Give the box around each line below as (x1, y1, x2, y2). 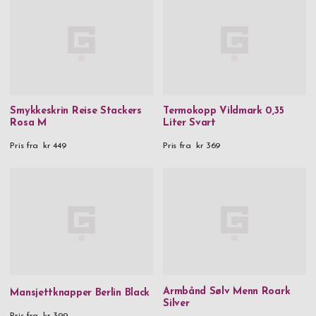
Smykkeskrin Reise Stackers (10, 106, 142, 117)
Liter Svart (163, 118, 216, 129)
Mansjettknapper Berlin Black (10, 288, 150, 299)
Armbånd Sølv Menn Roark (163, 286, 291, 297)
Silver (163, 298, 190, 309)
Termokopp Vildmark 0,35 (163, 106, 284, 117)
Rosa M (10, 118, 47, 129)
